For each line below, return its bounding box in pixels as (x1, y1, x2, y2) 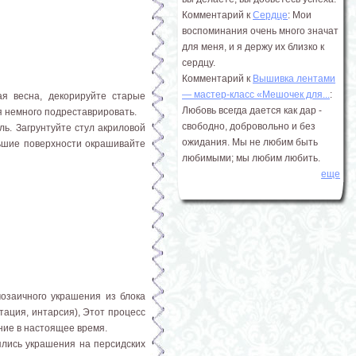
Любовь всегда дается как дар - (182, 105, 322, 116)
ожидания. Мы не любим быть (182, 137, 318, 148)
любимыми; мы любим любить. (182, 153, 320, 164)
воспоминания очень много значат (182, 25, 339, 37)
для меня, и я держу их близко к (182, 41, 324, 52)
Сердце (253, 10, 288, 21)
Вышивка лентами (253, 73, 335, 84)
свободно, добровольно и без (182, 121, 315, 132)
